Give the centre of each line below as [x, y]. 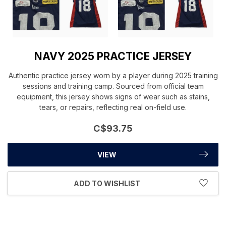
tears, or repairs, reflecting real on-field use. [113, 107]
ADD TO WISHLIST [107, 183]
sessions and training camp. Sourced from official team [113, 86]
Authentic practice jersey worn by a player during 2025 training [113, 75]
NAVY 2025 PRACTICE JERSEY [113, 56]
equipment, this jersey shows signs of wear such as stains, [113, 96]
